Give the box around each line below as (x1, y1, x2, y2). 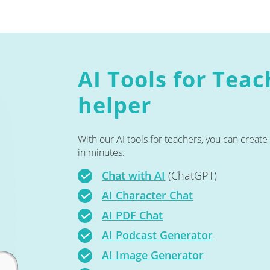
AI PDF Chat (102, 208, 163, 223)
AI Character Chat (102, 188, 193, 203)
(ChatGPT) (165, 168, 218, 183)
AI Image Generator (102, 248, 204, 263)
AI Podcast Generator (102, 228, 213, 243)
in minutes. (78, 145, 125, 159)
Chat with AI (102, 168, 166, 183)
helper (78, 90, 152, 120)
